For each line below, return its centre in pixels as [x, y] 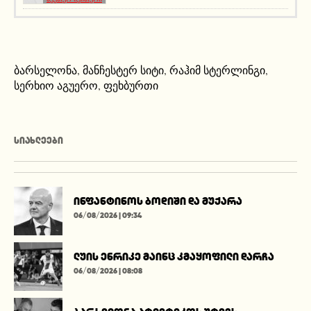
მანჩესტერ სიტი [123, 70]
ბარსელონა [45, 70]
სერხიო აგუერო [56, 85]
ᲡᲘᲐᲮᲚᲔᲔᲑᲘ [39, 141]
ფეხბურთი [131, 85]
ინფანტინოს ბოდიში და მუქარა [158, 201]
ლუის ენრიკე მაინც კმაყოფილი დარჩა [174, 257]
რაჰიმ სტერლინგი [217, 70]
